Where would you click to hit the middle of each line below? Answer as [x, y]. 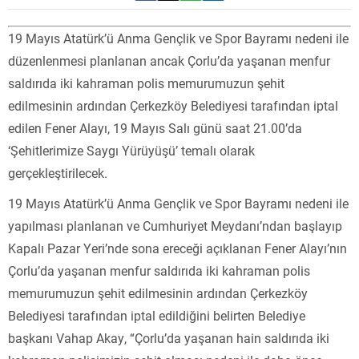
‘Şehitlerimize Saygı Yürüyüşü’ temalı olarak [131, 150]
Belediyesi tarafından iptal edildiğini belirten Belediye [157, 315]
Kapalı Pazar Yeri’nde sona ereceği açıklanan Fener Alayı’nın [177, 248]
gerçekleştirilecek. [58, 172]
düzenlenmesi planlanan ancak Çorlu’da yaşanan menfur [169, 60]
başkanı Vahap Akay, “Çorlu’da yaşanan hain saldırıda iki [169, 337]
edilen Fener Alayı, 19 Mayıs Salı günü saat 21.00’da [155, 127]
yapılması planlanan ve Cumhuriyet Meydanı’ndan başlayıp [175, 225]
